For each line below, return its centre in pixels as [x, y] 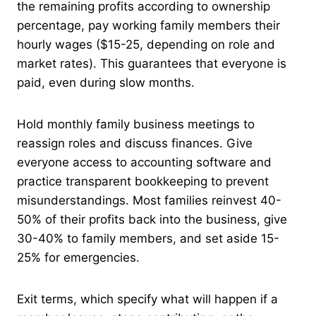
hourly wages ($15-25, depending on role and [146, 44]
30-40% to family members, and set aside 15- [148, 238]
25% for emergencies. [78, 257]
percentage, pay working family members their [148, 25]
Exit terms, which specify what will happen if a [147, 299]
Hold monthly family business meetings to [136, 124]
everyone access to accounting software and [144, 162]
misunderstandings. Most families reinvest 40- [149, 200]
